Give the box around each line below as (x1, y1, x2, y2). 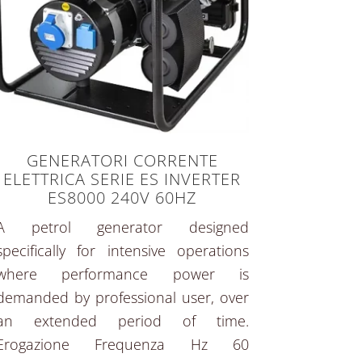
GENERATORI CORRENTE (26, 149, 218, 172)
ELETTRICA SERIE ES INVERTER (3, 168, 242, 191)
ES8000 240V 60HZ (47, 187, 197, 209)
